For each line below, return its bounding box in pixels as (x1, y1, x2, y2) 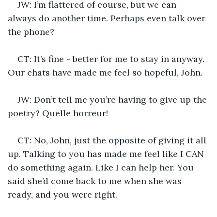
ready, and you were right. (8, 188, 117, 200)
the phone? (8, 26, 54, 37)
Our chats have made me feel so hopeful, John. (8, 66, 202, 78)
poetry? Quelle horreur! (8, 107, 108, 119)
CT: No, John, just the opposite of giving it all (17, 134, 209, 146)
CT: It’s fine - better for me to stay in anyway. (17, 53, 207, 64)
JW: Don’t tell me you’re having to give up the (17, 93, 209, 105)
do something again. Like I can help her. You (8, 161, 196, 173)
